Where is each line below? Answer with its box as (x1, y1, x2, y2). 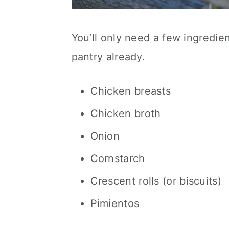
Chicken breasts (90, 85, 171, 97)
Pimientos (90, 197, 140, 210)
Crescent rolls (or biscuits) (90, 175, 221, 187)
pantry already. (71, 51, 146, 63)
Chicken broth (90, 107, 161, 120)
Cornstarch (90, 152, 145, 165)
